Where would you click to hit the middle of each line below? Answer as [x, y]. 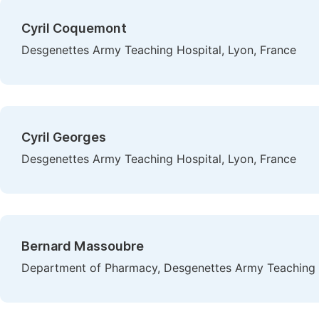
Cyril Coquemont [74, 28]
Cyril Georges [64, 137]
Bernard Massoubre [83, 246]
